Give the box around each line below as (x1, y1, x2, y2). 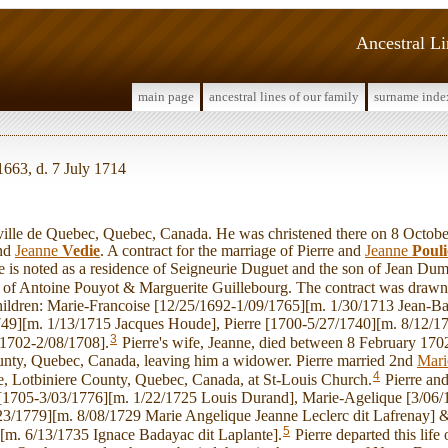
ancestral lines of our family (209, 89, 359, 104)
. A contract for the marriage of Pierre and (100, 242, 365, 260)
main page (138, 89, 194, 104)
